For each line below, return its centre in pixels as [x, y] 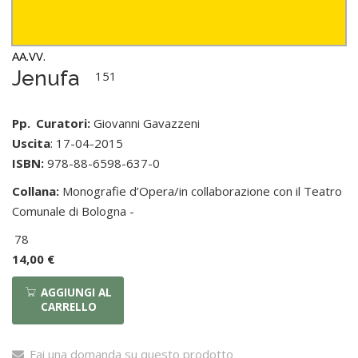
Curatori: [63, 123]
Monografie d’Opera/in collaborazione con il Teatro [201, 191]
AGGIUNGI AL [76, 293]
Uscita [31, 143]
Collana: [36, 191]
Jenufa [46, 79]
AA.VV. [29, 56]
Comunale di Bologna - [73, 211]
